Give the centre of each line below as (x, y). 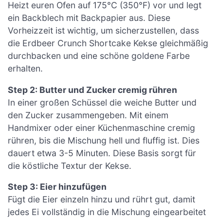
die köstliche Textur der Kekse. (70, 165)
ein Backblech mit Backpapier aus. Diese (89, 18)
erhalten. (25, 69)
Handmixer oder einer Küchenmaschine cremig (101, 127)
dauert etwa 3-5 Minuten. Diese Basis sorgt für (102, 153)
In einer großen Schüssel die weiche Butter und (102, 102)
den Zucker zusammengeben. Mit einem (88, 115)
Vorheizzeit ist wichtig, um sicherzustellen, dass (103, 31)
